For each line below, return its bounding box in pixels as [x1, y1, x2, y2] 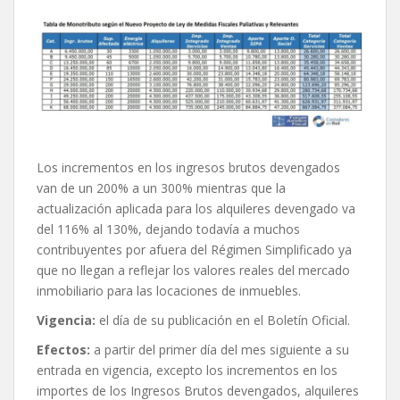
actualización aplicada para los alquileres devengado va [37, 200, 355, 218]
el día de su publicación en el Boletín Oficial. [99, 312, 350, 329]
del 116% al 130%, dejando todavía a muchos [37, 221, 300, 238]
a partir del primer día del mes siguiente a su [94, 341, 349, 359]
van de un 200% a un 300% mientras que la [37, 179, 286, 197]
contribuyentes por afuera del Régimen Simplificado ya [37, 241, 352, 259]
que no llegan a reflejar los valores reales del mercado [37, 262, 350, 279]
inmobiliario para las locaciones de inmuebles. [37, 282, 301, 300]
